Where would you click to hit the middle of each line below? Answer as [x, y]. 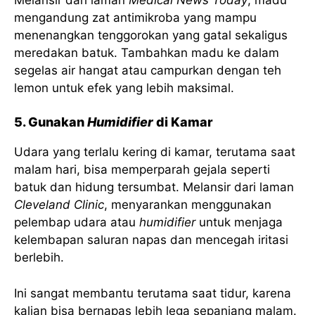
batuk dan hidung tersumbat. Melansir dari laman [154, 187]
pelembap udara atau [77, 223]
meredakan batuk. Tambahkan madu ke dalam [147, 52]
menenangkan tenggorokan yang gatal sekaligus [151, 35]
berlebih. [39, 258]
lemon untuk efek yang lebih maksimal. [124, 88]
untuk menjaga [239, 223]
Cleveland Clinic [59, 205]
